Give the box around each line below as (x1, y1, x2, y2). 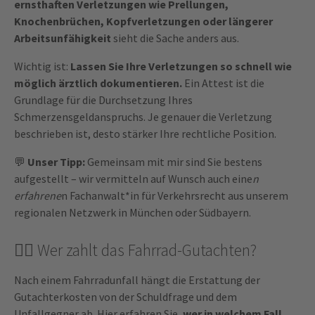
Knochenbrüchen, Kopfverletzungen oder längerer (14, 14, 273, 29)
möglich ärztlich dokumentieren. (14, 76, 182, 91)
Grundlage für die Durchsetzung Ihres (14, 93, 193, 108)
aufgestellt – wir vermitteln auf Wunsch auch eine (14, 172, 252, 186)
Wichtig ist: (14, 59, 70, 74)
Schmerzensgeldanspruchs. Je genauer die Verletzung (14, 110, 272, 124)
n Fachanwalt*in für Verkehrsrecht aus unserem (61, 188, 288, 203)
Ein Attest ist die (182, 76, 264, 91)
